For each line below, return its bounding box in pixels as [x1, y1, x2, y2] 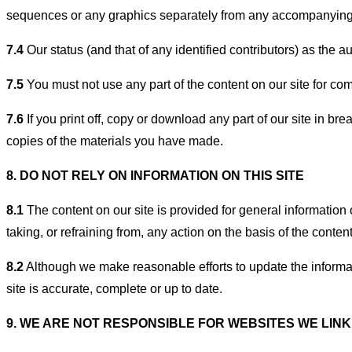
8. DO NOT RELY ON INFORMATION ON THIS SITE [6, 168, 304, 182]
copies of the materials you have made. [6, 134, 223, 148]
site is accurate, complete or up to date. [6, 281, 222, 295]
